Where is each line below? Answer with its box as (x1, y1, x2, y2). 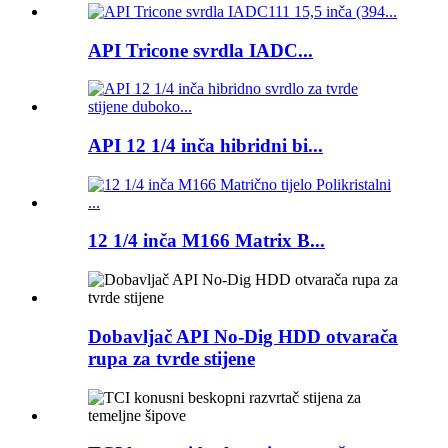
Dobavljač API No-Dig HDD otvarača (88, 325, 398, 347)
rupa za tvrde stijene (88, 347, 255, 369)
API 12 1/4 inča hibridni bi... (88, 135, 323, 156)
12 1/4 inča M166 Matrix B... (88, 230, 325, 252)
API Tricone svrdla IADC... (88, 39, 313, 61)
